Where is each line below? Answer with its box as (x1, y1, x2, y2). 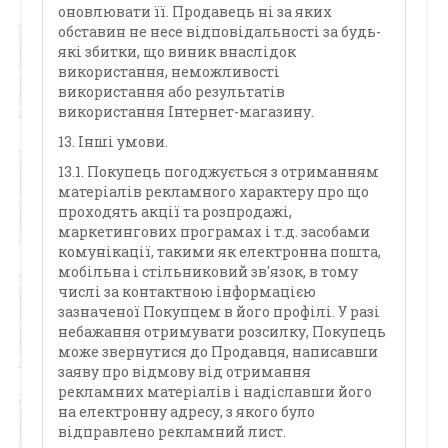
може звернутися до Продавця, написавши (58, 342, 379, 361)
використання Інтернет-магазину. (58, 102, 315, 121)
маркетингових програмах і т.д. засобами (58, 222, 371, 241)
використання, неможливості (58, 62, 281, 81)
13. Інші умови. (58, 132, 169, 151)
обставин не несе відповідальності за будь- (58, 22, 382, 41)
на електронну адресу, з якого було (58, 402, 316, 421)
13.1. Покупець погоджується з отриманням (58, 162, 380, 181)
